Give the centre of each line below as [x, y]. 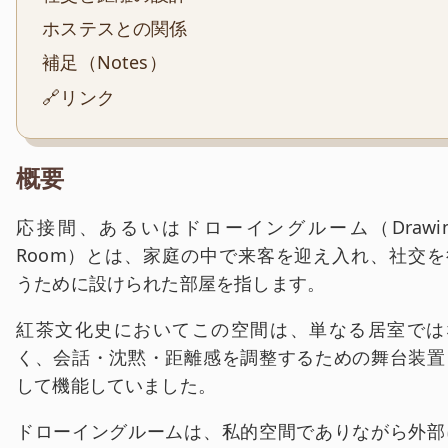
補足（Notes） [104, 62]
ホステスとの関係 [115, 27]
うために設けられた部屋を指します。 [171, 283]
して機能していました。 [116, 385]
